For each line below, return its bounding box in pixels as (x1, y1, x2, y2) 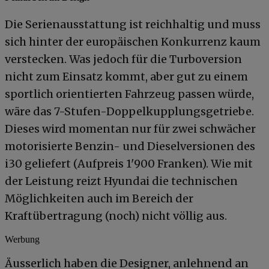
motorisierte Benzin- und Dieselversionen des (5, 139, 255, 153)
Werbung (5, 234, 40, 244)
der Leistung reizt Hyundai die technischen (5, 174, 238, 188)
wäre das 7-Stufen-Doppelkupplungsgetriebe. (5, 104, 254, 118)
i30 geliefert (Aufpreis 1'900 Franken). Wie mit (5, 156, 253, 171)
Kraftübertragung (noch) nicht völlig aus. (5, 208, 227, 223)
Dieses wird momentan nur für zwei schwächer (5, 121, 256, 136)
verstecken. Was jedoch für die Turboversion (5, 52, 242, 66)
